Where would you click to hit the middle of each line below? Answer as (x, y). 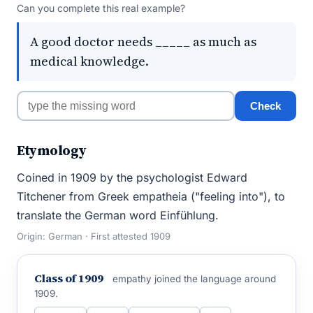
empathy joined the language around (194, 279)
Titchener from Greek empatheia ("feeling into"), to (151, 196)
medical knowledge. (89, 61)
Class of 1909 (69, 278)
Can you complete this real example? (101, 8)
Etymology (52, 150)
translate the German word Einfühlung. (118, 215)
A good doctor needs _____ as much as (143, 42)
